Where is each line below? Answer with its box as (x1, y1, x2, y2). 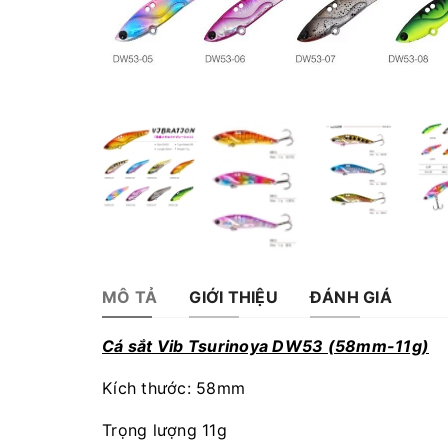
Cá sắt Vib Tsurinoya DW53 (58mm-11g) (102, 335, 429, 356)
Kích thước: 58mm (102, 377, 245, 398)
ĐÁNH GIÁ (309, 286, 392, 307)
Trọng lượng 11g (102, 419, 227, 440)
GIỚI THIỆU (189, 286, 278, 307)
